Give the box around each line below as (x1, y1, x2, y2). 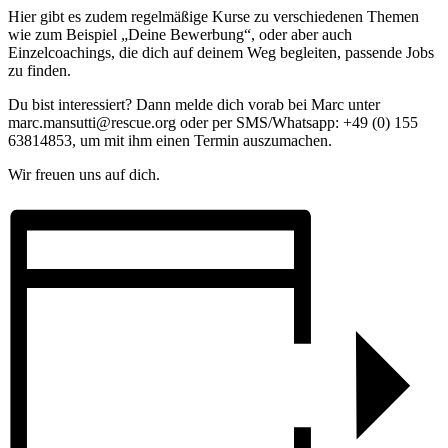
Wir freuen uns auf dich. (8, 166, 160, 184)
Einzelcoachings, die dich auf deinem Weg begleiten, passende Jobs (8, 44, 434, 62)
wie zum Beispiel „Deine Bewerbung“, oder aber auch (8, 26, 352, 44)
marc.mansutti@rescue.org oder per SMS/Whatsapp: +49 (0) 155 (8, 114, 418, 132)
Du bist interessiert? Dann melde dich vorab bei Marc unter (8, 96, 384, 114)
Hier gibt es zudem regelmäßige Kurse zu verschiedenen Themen (8, 8, 419, 26)
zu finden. (8, 62, 71, 80)
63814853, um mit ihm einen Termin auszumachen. (8, 132, 332, 150)
